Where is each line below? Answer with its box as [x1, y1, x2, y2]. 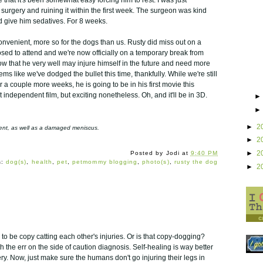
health [31, 158, 52, 165]
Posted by [130, 149, 166, 156]
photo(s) [142, 158, 170, 165]
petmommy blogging [72, 158, 138, 165]
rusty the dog [174, 158, 218, 165]
